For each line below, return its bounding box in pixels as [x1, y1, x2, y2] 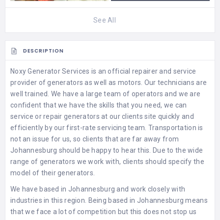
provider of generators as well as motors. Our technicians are [10, 79, 207, 87]
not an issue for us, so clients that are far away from [10, 135, 179, 143]
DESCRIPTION [23, 47, 64, 55]
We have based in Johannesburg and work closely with [10, 185, 186, 193]
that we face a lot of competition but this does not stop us [10, 208, 197, 216]
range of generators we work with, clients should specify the [10, 158, 204, 166]
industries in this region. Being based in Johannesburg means [10, 196, 208, 205]
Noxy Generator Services [10, 67, 90, 76]
